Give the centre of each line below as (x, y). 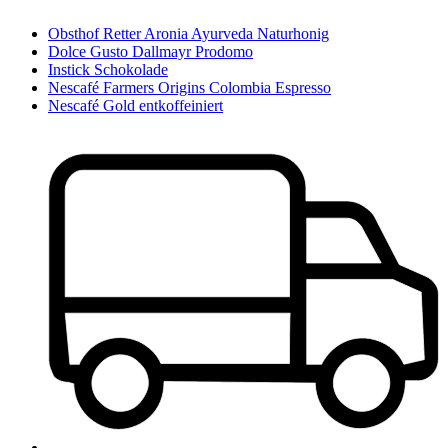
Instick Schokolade (108, 70)
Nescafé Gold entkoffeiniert (135, 106)
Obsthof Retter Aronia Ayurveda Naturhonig (188, 34)
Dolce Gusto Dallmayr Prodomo (150, 52)
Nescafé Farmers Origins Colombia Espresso (189, 88)
